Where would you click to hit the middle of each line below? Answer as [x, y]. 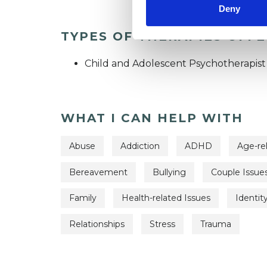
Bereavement [98, 172]
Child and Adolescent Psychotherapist [175, 64]
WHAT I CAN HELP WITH [152, 118]
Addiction [140, 146]
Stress [162, 224]
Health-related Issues [166, 198]
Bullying [169, 172]
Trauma [216, 224]
